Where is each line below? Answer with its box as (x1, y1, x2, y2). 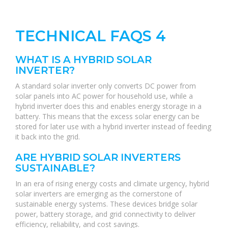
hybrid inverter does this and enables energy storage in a (15, 101, 202, 111)
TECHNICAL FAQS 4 (15, 27, 166, 45)
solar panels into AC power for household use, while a (15, 91, 193, 101)
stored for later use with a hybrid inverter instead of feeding (15, 122, 211, 131)
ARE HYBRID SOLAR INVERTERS (15, 151, 181, 163)
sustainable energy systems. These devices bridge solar (15, 199, 197, 209)
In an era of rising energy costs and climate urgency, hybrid (15, 179, 209, 188)
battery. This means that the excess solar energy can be (15, 111, 199, 121)
